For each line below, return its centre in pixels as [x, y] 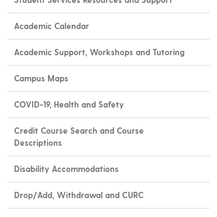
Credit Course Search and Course [79, 130]
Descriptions [38, 142]
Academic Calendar [51, 26]
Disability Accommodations [66, 169]
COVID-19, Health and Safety [69, 104]
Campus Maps [41, 78]
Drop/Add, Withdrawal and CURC [79, 195]
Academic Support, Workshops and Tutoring [99, 52]
